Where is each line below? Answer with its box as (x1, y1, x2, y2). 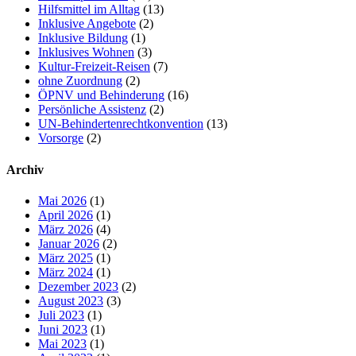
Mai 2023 (38, 336, 87, 350)
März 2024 (38, 265, 93, 279)
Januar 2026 (38, 236, 99, 250)
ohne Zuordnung (38, 74, 122, 88)
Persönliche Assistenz (38, 103, 146, 117)
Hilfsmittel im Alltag (38, 2, 140, 17)
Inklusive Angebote (38, 17, 136, 31)
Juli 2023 (38, 308, 84, 322)
